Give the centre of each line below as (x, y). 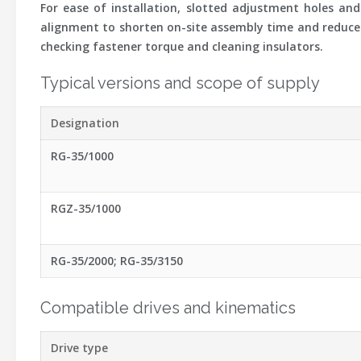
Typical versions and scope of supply (180, 83)
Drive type (79, 348)
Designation (85, 123)
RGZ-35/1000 (86, 208)
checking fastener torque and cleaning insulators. (182, 46)
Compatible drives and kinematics (168, 308)
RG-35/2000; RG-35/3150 (117, 261)
